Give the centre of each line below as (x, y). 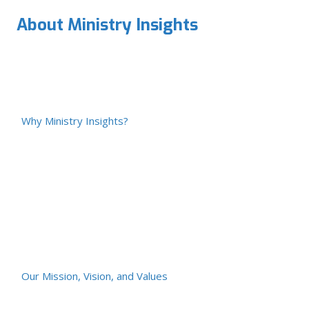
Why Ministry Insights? (75, 120)
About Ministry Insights (107, 24)
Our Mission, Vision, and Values (94, 276)
